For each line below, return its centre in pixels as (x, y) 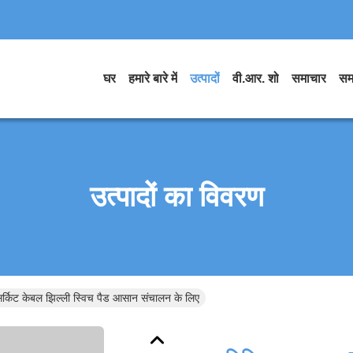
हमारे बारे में (153, 78)
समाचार (309, 78)
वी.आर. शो (256, 78)
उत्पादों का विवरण (176, 197)
